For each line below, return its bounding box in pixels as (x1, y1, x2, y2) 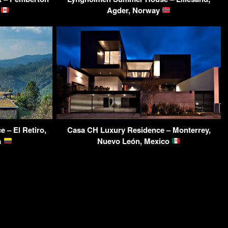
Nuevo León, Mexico (97, 135, 172, 147)
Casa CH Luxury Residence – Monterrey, (67, 124, 211, 135)
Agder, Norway (106, 4, 162, 16)
